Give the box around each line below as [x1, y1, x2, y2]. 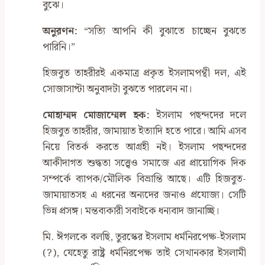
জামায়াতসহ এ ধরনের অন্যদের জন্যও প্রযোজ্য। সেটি [43, 187, 246, 204]
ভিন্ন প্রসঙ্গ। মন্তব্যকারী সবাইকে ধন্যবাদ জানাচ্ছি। [43, 203, 219, 220]
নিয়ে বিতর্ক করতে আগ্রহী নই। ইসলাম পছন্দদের [43, 139, 246, 156]
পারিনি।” [43, 39, 75, 56]
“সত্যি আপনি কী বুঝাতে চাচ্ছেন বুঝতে [77, 23, 246, 40]
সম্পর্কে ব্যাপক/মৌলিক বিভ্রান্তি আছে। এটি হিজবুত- [43, 171, 246, 188]
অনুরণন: [43, 23, 77, 40]
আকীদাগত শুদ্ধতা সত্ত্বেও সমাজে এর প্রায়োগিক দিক [43, 155, 246, 172]
